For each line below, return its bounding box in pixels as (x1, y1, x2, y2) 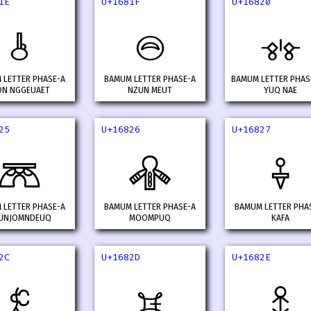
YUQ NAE (264, 85, 297, 96)
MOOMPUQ (129, 212, 171, 224)
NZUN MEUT (128, 85, 172, 96)
